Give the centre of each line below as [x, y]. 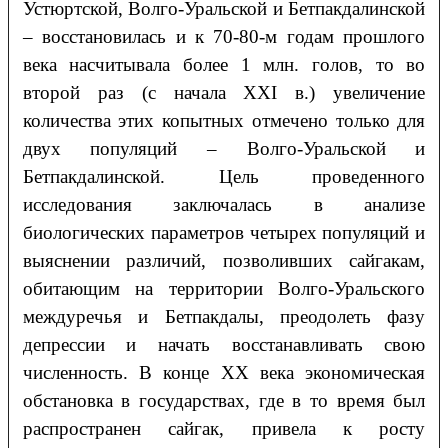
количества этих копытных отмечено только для [224, 121]
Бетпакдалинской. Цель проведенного [224, 177]
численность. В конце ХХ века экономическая [224, 373]
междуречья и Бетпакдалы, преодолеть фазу [224, 317]
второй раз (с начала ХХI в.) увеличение [224, 93]
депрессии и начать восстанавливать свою [224, 345]
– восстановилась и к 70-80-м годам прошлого [224, 37]
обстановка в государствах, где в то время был [224, 401]
